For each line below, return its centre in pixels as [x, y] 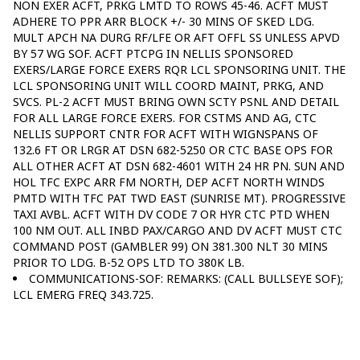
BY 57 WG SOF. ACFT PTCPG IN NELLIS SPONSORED [153, 53]
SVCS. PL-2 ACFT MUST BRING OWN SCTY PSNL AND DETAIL [176, 101]
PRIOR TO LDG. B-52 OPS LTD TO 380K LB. [129, 262]
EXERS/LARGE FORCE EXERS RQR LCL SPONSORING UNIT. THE [179, 69]
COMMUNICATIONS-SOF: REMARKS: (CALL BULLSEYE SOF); [186, 278]
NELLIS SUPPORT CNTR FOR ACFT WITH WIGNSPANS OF [166, 133]
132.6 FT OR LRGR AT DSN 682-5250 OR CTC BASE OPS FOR [173, 149]
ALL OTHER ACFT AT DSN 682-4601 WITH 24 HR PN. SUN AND [179, 166]
